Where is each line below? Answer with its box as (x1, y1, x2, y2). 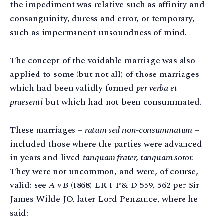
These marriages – (10, 123, 85, 137)
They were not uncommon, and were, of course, (10, 164, 199, 178)
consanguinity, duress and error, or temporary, (10, 11, 195, 25)
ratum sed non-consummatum (84, 123, 193, 137)
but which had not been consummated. (42, 95, 202, 109)
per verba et (136, 81, 177, 95)
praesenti (10, 95, 43, 109)
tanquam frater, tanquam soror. (82, 150, 194, 164)
